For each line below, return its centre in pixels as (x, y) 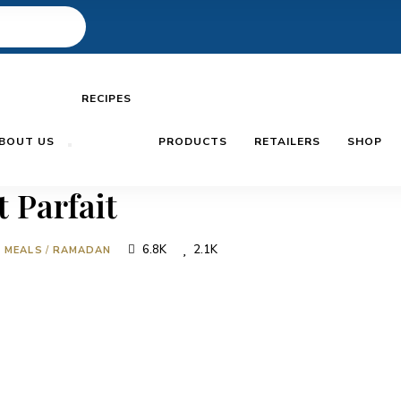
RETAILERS (288, 141)
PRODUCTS (193, 141)
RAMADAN (82, 250)
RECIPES (107, 98)
